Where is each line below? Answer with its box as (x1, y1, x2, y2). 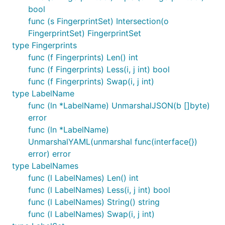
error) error (28, 149, 71, 159)
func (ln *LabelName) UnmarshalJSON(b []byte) (28, 100, 210, 110)
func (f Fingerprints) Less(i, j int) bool (28, 64, 170, 74)
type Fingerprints (12, 40, 77, 50)
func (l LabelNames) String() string (28, 197, 160, 207)
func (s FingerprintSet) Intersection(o (28, 16, 169, 26)
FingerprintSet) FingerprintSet (28, 28, 141, 38)
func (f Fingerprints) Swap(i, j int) (28, 76, 154, 86)
